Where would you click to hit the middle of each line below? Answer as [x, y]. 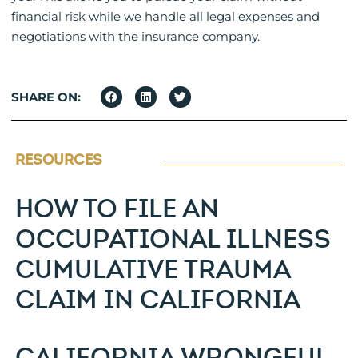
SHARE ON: [46, 97]
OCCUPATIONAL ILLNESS [173, 239]
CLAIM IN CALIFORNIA [158, 300]
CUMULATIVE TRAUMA [153, 270]
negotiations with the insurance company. [135, 37]
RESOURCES [59, 160]
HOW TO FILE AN [117, 209]
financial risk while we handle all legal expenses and [165, 17]
